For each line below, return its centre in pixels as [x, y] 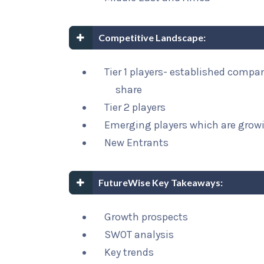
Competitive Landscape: [152, 37]
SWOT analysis [139, 235]
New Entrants [136, 143]
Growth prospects [146, 217]
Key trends [129, 252]
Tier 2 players [135, 107]
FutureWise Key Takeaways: [161, 182]
